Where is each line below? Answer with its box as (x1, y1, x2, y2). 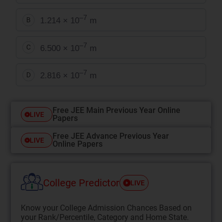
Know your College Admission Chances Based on (21, 203, 192, 213)
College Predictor (43, 177, 120, 189)
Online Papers (53, 139, 103, 149)
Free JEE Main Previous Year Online (53, 105, 181, 115)
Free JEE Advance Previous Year (53, 131, 169, 141)
